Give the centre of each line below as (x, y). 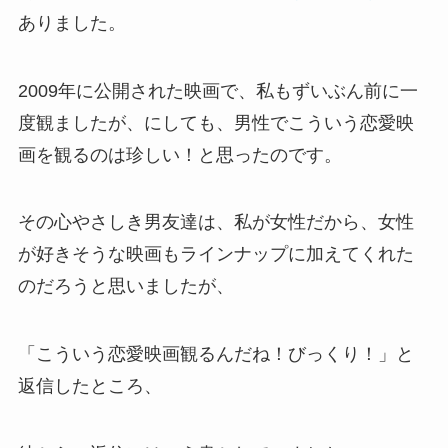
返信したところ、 (89, 386)
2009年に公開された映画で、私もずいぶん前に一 (217, 90)
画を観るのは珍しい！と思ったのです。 (179, 154)
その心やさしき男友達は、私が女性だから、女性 (215, 222)
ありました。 (71, 22)
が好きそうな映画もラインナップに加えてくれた (215, 254)
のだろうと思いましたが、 (125, 286)
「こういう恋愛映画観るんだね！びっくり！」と (215, 354)
